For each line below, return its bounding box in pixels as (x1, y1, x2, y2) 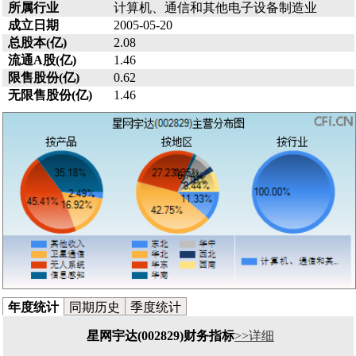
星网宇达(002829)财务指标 (87, 328, 234, 342)
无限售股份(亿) (7, 87, 92, 102)
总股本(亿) (7, 35, 67, 49)
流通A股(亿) (7, 52, 76, 67)
